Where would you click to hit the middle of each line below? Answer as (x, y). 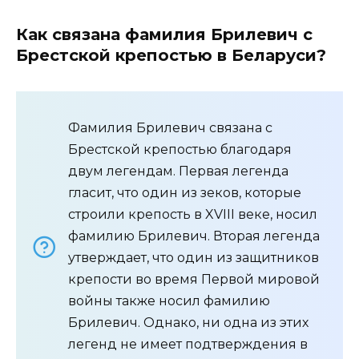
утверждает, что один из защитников (194, 257)
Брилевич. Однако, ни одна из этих (188, 322)
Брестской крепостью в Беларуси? (171, 55)
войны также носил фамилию (169, 301)
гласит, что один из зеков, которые (185, 192)
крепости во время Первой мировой (194, 279)
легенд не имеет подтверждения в (188, 344)
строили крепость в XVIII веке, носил (193, 214)
